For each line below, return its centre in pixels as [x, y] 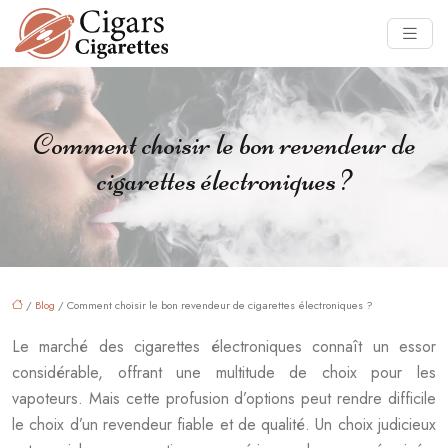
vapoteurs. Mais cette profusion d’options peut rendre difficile [224, 398]
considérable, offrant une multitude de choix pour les [224, 372]
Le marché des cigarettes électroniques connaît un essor [224, 346]
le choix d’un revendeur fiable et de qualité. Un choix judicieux [224, 424]
